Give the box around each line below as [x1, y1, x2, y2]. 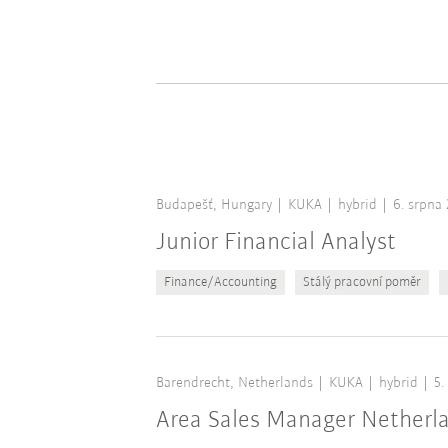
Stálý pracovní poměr [302, 274, 421, 290]
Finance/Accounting [163, 274, 277, 290]
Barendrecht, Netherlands [155, 375, 313, 391]
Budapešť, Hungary [155, 197, 272, 213]
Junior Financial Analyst [155, 229, 396, 255]
